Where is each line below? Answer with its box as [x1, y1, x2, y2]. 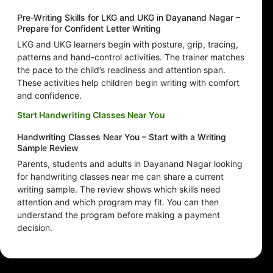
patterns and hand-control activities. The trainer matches [17, 52, 244, 63]
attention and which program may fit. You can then [17, 197, 219, 208]
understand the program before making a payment [17, 210, 220, 221]
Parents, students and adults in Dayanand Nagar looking [17, 158, 243, 169]
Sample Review [17, 143, 79, 154]
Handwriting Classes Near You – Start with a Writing [17, 132, 226, 143]
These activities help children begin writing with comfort [17, 77, 239, 88]
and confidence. [17, 90, 82, 101]
